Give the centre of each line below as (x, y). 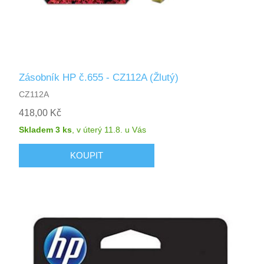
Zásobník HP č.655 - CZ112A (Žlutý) (99, 77)
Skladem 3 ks (46, 129)
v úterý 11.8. (100, 129)
